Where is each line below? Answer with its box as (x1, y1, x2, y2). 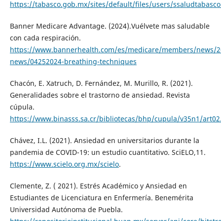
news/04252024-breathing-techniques (9, 57, 137, 67)
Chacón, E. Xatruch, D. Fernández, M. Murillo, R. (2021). (9, 78, 193, 88)
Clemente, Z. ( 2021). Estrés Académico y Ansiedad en (9, 181, 187, 191)
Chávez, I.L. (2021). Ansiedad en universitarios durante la (9, 136, 199, 146)
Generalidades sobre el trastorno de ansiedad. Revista (9, 90, 190, 100)
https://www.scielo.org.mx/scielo (9, 159, 119, 169)
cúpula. (9, 102, 35, 112)
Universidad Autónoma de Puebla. (9, 205, 123, 215)
